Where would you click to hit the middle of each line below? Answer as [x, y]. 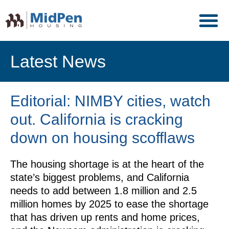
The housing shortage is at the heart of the [107, 164]
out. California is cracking [97, 119]
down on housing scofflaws [102, 138]
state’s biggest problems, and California [100, 177]
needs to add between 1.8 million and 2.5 [104, 191]
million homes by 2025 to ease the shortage [109, 204]
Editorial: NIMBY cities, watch [110, 101]
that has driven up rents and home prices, [105, 217]
